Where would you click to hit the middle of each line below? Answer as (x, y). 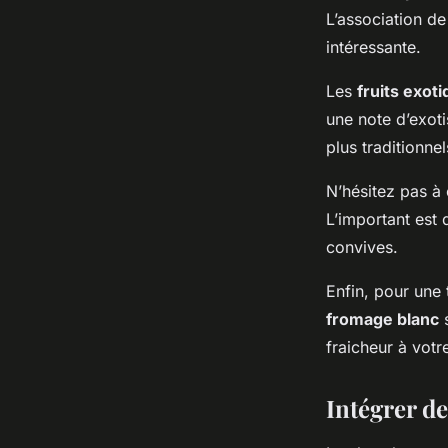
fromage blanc (382, 319)
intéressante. (373, 47)
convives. (362, 247)
